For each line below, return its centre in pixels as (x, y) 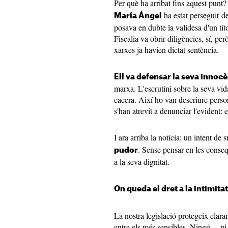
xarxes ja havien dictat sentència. (166, 50)
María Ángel (138, 16)
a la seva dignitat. (142, 162)
